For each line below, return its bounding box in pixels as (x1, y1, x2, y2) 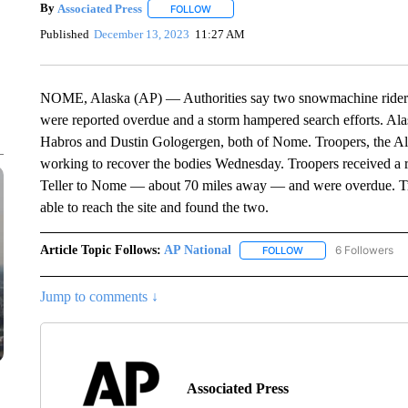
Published (39, 26, 89, 41)
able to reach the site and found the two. (39, 199, 269, 215)
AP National (163, 243, 231, 257)
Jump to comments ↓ (39, 289, 158, 305)
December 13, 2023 (94, 26, 190, 41)
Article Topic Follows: (39, 243, 161, 257)
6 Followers (334, 243, 393, 257)
